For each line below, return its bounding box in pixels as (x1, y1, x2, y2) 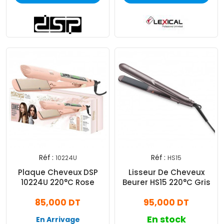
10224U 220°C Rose (21, 177, 94, 188)
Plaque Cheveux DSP (17, 167, 98, 178)
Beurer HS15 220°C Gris (122, 177, 210, 188)
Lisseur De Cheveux (128, 167, 204, 178)
